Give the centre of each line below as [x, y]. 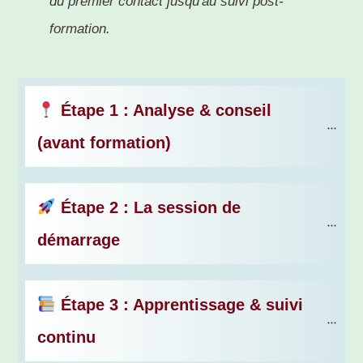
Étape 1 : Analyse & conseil [163, 111]
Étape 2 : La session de [148, 208]
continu [66, 337]
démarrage [79, 240]
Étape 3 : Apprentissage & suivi [179, 305]
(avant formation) [104, 143]
